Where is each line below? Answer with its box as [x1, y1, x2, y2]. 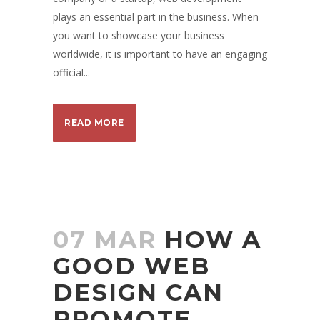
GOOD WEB [53, 251, 210, 280]
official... [53, 66, 90, 79]
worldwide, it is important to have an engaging [53, 47, 267, 61]
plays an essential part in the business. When [53, 10, 259, 24]
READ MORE [64, 117, 124, 128]
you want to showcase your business [53, 29, 224, 42]
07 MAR [53, 225, 156, 254]
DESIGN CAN [53, 278, 224, 306]
